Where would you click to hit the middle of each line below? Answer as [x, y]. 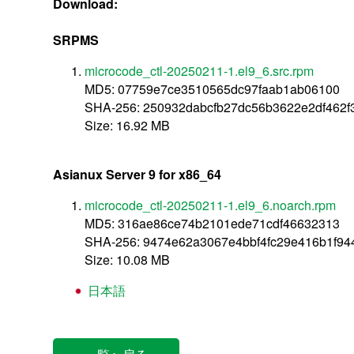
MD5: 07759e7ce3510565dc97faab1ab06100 [213, 88]
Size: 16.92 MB [128, 125]
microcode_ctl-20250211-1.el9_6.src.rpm [200, 70]
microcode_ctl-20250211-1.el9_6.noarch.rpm [211, 205]
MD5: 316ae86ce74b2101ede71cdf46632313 [213, 223]
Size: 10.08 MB [128, 259]
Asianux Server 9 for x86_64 [137, 174]
